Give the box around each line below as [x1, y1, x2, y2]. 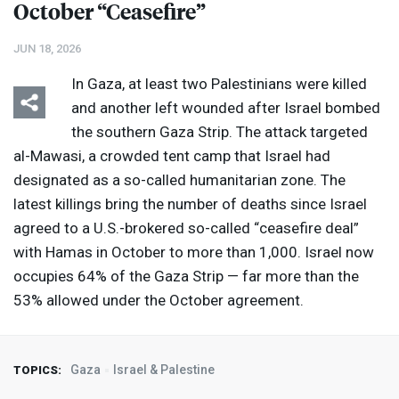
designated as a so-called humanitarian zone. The [13, 171, 346, 190]
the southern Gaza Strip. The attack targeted [71, 123, 368, 142]
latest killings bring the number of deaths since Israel [13, 195, 367, 214]
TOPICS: [13, 363, 61, 378]
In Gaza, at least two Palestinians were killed [71, 75, 367, 94]
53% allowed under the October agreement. [13, 291, 307, 310]
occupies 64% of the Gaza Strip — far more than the [13, 267, 359, 286]
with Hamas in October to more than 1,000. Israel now [13, 243, 374, 262]
